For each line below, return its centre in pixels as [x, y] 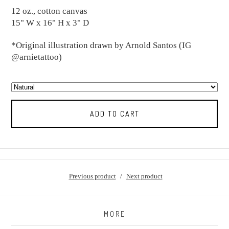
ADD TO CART [114, 113]
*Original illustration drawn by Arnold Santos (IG [101, 45]
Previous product [92, 176]
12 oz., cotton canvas [50, 11]
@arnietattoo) [37, 57]
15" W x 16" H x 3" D [50, 23]
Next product [144, 176]
